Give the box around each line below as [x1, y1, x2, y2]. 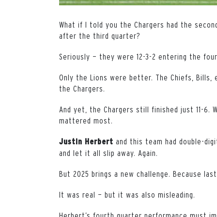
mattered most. [59, 115, 113, 125]
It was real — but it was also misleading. [59, 189, 195, 199]
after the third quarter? [59, 31, 140, 40]
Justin [59, 137, 82, 146]
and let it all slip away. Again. [59, 148, 158, 157]
